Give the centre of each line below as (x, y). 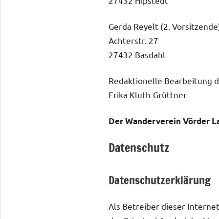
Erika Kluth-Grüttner (148, 94)
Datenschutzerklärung (160, 180)
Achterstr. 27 (133, 40)
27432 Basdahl (137, 54)
